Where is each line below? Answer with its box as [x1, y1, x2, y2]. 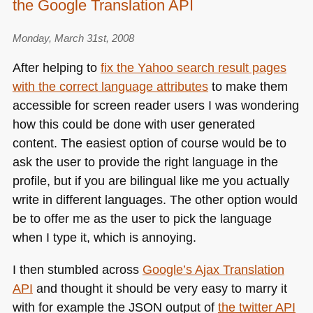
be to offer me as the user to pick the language [12, 211, 272, 226]
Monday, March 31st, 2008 [12, 31, 134, 44]
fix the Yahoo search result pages [100, 60, 286, 75]
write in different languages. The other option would [12, 192, 298, 208]
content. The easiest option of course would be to [12, 136, 286, 151]
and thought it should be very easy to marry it [32, 280, 287, 296]
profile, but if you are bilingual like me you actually [12, 173, 289, 189]
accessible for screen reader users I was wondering [12, 98, 299, 113]
